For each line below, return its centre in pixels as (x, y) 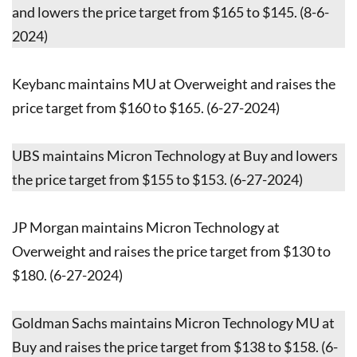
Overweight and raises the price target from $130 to (171, 251)
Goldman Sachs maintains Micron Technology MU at (173, 322)
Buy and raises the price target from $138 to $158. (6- (175, 346)
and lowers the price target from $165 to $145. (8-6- (171, 12)
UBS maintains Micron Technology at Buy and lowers (175, 155)
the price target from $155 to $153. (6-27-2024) (157, 179)
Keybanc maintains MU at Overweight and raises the (174, 83)
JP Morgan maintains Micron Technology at (146, 227)
